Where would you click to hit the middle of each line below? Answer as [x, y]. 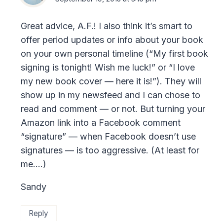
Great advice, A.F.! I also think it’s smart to [107, 26]
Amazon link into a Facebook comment [101, 123]
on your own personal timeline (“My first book [114, 54]
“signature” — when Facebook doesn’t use [108, 137]
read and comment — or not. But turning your [113, 109]
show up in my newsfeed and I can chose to [110, 95]
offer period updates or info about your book [112, 40]
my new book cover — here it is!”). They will [111, 81]
